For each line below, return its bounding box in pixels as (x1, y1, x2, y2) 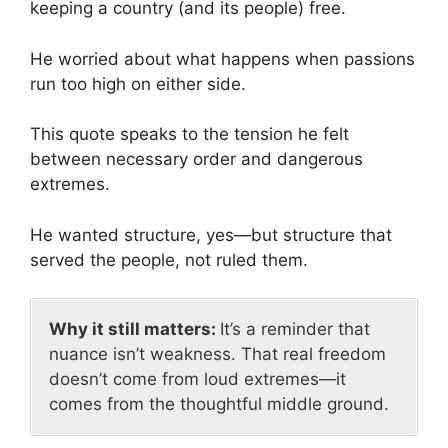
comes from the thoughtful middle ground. (49, 394, 389, 415)
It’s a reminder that (220, 319, 370, 340)
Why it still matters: (49, 319, 220, 340)
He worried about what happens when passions (30, 48, 415, 69)
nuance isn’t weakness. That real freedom (49, 344, 386, 365)
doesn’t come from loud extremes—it (49, 369, 346, 390)
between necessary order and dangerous (30, 149, 363, 170)
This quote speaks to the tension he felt (30, 124, 349, 145)
